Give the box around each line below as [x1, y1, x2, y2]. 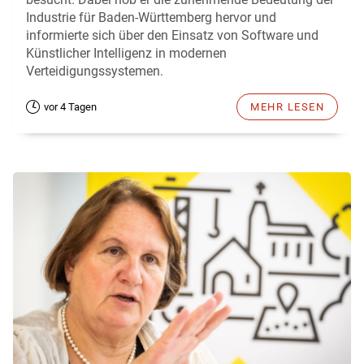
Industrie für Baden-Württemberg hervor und [26, 9, 276, 25]
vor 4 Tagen [44, 100, 97, 113]
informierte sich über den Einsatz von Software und [26, 27, 318, 43]
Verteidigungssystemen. [26, 63, 163, 79]
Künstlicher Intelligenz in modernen [26, 45, 227, 61]
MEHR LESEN [250, 100, 324, 113]
